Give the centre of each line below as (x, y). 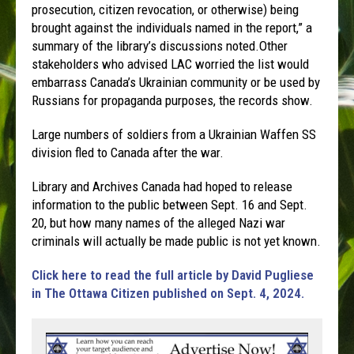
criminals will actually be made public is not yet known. (177, 241)
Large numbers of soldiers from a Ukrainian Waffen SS (174, 134)
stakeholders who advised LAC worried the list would (171, 64)
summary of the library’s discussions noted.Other (160, 45)
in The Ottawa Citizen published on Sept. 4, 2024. (170, 293)
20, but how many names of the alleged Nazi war (159, 222)
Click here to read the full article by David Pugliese (173, 275)
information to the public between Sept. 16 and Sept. (170, 204)
